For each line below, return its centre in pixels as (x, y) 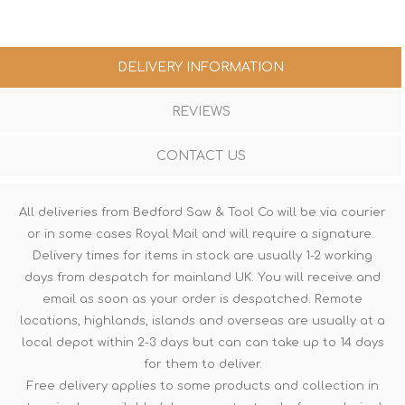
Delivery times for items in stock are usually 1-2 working (202, 255)
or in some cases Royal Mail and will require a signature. (202, 234)
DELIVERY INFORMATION (201, 67)
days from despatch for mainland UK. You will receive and (202, 277)
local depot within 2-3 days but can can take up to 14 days (202, 342)
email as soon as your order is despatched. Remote (202, 299)
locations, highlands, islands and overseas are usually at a (202, 320)
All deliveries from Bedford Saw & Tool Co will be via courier (202, 212)
